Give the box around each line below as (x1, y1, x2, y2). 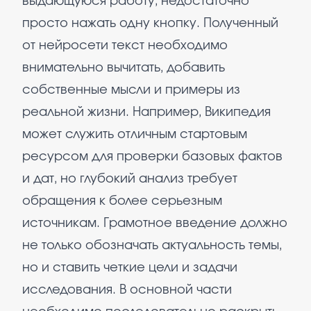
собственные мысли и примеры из (22, 84, 240, 96)
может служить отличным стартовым (22, 128, 247, 141)
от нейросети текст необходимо (22, 40, 228, 52)
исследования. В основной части (22, 284, 232, 296)
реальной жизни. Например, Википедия (22, 106, 271, 119)
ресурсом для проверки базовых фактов (22, 151, 283, 163)
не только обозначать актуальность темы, (22, 239, 282, 252)
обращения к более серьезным (22, 195, 222, 208)
